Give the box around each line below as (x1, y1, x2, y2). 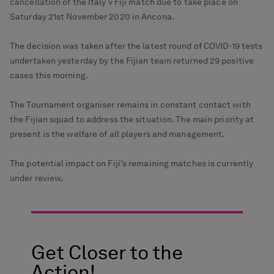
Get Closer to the (31, 240, 183, 264)
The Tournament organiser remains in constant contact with (10, 99, 251, 109)
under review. (10, 172, 64, 183)
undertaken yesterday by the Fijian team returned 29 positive (10, 55, 254, 65)
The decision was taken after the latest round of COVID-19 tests (10, 40, 263, 51)
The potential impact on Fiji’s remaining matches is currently (10, 158, 254, 168)
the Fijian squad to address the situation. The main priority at (10, 114, 254, 124)
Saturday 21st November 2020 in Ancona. (10, 11, 174, 21)
